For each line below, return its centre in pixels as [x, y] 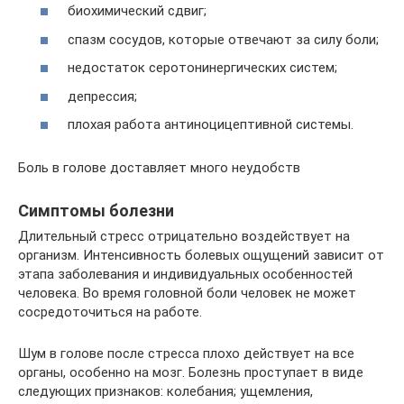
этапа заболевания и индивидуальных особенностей [185, 274]
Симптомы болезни [96, 211]
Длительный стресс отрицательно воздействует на [184, 236]
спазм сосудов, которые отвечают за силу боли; [223, 39]
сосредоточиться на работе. [110, 312]
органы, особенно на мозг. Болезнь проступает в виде [191, 372]
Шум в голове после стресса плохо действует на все [186, 353]
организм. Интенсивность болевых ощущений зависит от [201, 255]
